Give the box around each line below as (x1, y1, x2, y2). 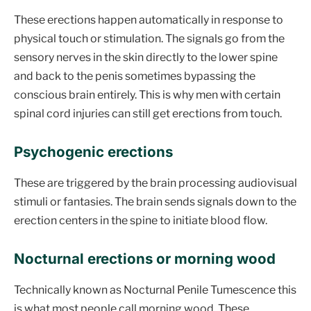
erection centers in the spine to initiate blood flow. (14, 213, 267, 227)
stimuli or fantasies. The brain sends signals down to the (14, 194, 296, 208)
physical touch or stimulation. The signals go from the (14, 31, 285, 45)
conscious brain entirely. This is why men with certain (14, 87, 280, 101)
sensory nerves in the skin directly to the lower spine (14, 50, 278, 64)
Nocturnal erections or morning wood (14, 250, 276, 268)
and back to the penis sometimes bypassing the (14, 69, 255, 83)
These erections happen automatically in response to (14, 12, 283, 26)
